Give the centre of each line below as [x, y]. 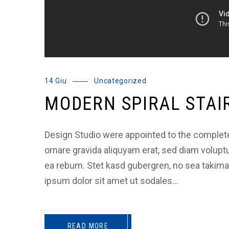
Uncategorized [120, 81]
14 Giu [56, 81]
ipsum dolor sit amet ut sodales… [111, 181]
